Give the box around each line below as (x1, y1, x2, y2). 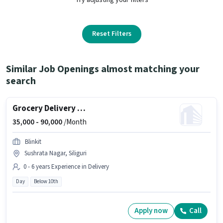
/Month (62, 116, 87, 127)
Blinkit (25, 137, 41, 146)
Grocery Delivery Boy (77, 102, 86, 114)
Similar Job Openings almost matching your (6, 62, 200, 76)
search (6, 74, 36, 88)
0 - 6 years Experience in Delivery (23, 162, 109, 171)
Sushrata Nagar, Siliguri (24, 148, 87, 158)
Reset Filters (92, 28, 131, 39)
